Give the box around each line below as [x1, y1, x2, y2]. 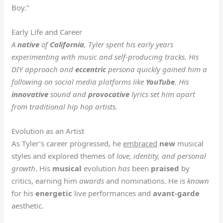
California [50, 39, 85, 49]
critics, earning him [11, 175, 80, 186]
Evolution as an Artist [11, 125, 85, 136]
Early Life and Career [11, 26, 83, 37]
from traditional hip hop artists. [11, 101, 118, 111]
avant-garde [153, 188, 200, 198]
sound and [48, 89, 89, 99]
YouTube [146, 76, 175, 87]
